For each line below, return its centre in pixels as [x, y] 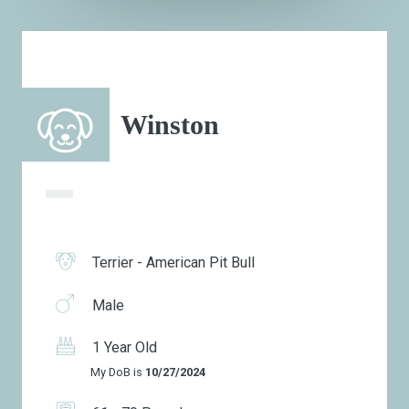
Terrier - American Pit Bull [171, 263]
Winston [169, 125]
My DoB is [118, 372]
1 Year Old [122, 347]
